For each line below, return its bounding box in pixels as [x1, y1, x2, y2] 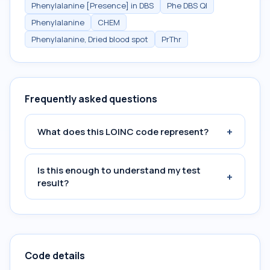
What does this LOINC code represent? [37, 125, 209, 138]
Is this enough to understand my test [37, 164, 201, 177]
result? [37, 177, 69, 189]
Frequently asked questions [25, 92, 157, 105]
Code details [25, 249, 85, 262]
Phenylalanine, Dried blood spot [31, 34, 148, 45]
